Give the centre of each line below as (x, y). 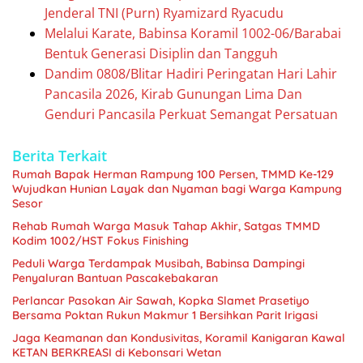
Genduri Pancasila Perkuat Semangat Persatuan (191, 114)
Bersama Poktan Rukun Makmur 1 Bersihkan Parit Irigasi (165, 315)
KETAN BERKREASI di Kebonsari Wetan (117, 352)
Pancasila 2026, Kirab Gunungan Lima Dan (173, 94)
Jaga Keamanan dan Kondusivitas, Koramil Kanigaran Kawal (179, 337)
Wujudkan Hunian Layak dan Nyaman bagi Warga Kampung (177, 188)
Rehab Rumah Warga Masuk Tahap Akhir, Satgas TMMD (166, 226)
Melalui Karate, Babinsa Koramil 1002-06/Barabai (193, 33)
